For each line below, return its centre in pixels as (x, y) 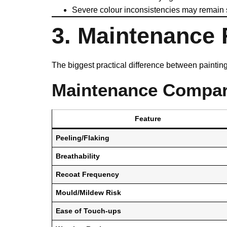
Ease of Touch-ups (89, 211)
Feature (148, 119)
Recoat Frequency (88, 175)
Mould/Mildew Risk (89, 193)
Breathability (78, 156)
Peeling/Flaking (83, 138)
